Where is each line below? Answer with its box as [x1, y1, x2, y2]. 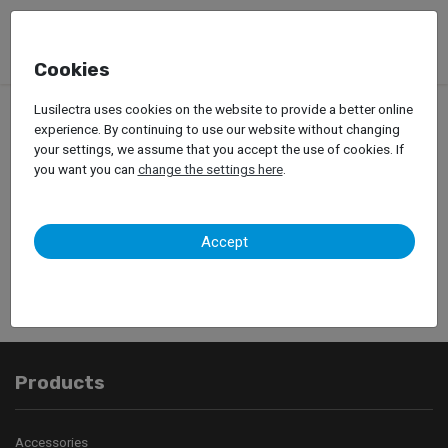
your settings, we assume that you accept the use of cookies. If [33, 141, 404, 157]
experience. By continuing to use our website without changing [33, 121, 400, 137]
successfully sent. [121, 202, 327, 229]
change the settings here [137, 161, 283, 177]
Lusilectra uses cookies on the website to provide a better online [33, 101, 413, 117]
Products [15, 370, 105, 394]
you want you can [33, 161, 138, 177]
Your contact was [125, 175, 323, 202]
